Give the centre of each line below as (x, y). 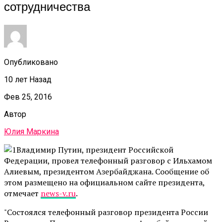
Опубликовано (31, 62)
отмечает (22, 193)
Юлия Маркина (31, 131)
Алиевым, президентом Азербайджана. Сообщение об (107, 171)
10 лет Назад (28, 79)
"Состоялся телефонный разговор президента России (106, 212)
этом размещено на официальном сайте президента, (104, 182)
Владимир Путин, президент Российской (95, 149)
